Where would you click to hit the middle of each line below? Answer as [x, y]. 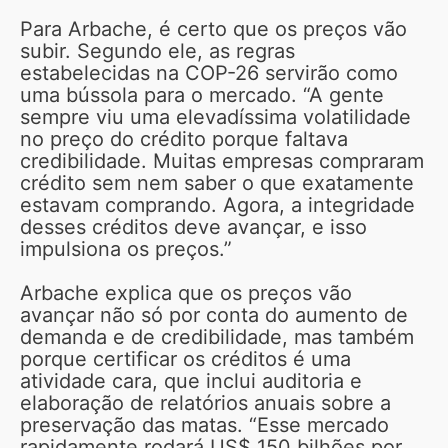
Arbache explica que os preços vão [186, 292]
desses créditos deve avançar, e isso [193, 226]
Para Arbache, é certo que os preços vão [213, 28]
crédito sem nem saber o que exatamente [217, 182]
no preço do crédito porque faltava [184, 138]
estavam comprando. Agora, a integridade [217, 204]
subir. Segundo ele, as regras [157, 50]
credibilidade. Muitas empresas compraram [222, 160]
